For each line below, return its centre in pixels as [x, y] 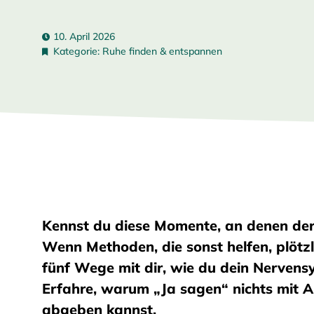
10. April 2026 [84, 36]
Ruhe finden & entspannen [162, 51]
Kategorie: [78, 51]
